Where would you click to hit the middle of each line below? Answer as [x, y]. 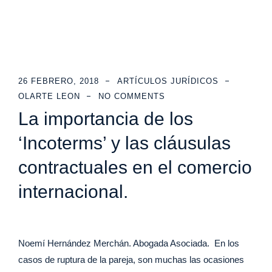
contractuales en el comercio [135, 167]
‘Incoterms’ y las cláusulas [124, 143]
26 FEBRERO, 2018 [59, 81]
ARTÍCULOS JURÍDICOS [168, 81]
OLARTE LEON [49, 96]
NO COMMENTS [132, 96]
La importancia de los [106, 119]
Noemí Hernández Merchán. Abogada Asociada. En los [129, 243]
